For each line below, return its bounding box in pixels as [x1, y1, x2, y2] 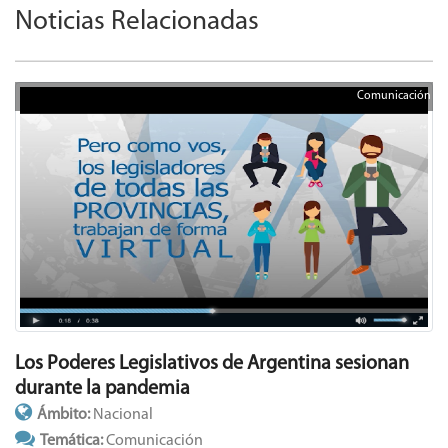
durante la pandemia [15, 379, 190, 400]
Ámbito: [37, 407, 93, 424]
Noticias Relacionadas [15, 9, 259, 37]
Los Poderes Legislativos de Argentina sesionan [15, 354, 409, 375]
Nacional [93, 407, 153, 424]
